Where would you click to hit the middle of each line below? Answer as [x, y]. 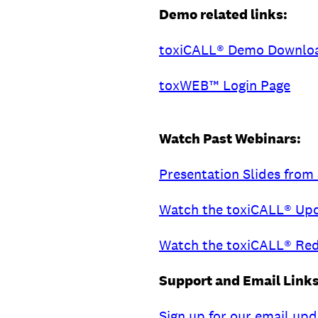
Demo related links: [223, 14]
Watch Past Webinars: [230, 138]
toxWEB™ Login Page [225, 85]
